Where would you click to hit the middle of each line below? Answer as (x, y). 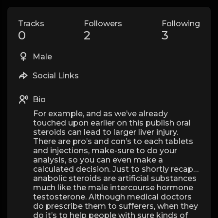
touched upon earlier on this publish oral (112, 123)
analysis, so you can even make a (98, 160)
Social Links (55, 76)
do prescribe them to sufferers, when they (116, 206)
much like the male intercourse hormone (113, 188)
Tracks (31, 24)
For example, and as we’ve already (100, 114)
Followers (103, 24)
